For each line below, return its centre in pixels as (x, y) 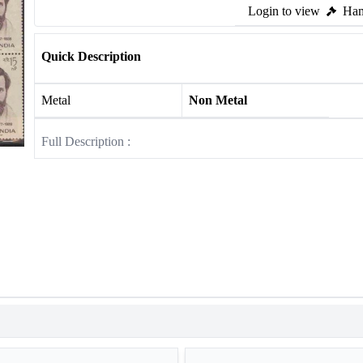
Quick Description (91, 56)
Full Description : (86, 141)
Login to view (284, 11)
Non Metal (218, 100)
